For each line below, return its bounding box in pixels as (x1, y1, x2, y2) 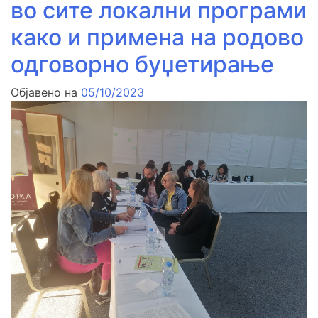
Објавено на (11, 85, 81, 100)
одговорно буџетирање (11, 50, 274, 79)
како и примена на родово (11, 23, 304, 52)
